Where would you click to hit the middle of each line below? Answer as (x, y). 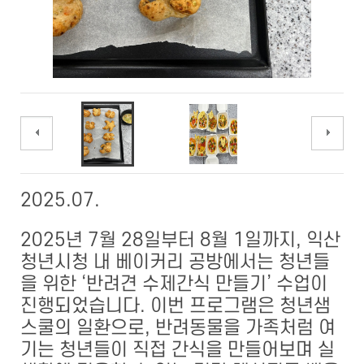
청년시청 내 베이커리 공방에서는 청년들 (175, 262)
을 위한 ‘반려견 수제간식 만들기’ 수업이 (173, 284)
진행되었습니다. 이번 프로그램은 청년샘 (175, 306)
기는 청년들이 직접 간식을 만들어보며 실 (177, 350)
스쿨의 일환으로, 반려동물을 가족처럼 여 (178, 328)
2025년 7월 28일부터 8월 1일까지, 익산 (180, 240)
